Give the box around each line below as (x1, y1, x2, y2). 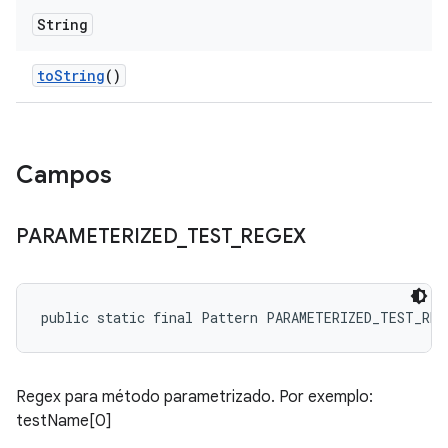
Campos (16, 160, 112, 190)
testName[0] (16, 411, 112, 431)
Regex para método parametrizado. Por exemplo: (16, 387, 373, 407)
